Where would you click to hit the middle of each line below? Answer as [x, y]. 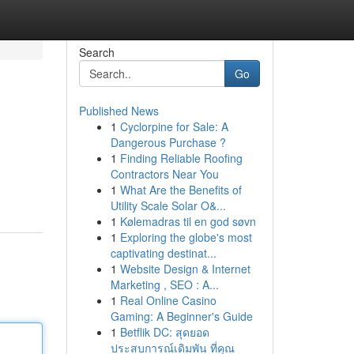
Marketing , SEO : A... [164, 284]
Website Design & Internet [185, 269]
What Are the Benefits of [181, 190]
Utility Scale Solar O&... [168, 205]
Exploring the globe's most [186, 237]
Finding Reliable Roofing [181, 158]
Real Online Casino [168, 300]
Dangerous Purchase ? [168, 142]
